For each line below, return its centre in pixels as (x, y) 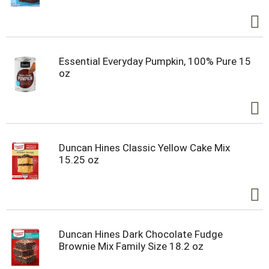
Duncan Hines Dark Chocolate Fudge (141, 234)
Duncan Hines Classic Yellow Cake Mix (144, 148)
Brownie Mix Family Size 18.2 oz (131, 246)
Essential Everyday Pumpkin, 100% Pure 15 (155, 62)
